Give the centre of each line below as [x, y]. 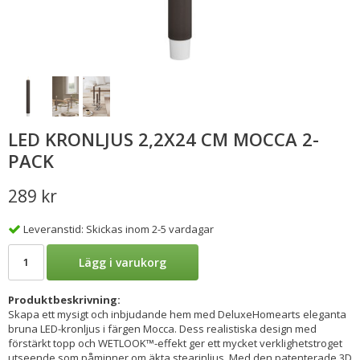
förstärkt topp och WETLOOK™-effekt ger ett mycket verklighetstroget [175, 343]
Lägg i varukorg [123, 262]
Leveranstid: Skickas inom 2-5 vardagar [119, 229]
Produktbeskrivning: [64, 299]
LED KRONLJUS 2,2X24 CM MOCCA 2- [164, 139]
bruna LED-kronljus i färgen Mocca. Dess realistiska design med [162, 328]
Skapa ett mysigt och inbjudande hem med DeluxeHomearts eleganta [177, 314]
